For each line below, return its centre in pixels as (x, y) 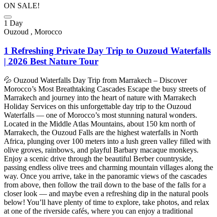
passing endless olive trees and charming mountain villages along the (108, 167)
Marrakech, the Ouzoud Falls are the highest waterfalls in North (101, 132)
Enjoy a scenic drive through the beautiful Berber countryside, (99, 158)
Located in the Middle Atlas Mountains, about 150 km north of (100, 124)
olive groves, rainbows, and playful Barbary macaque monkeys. (101, 150)
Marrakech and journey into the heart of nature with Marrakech (100, 97)
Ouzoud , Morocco (33, 32)
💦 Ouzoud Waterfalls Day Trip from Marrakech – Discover (95, 80)
